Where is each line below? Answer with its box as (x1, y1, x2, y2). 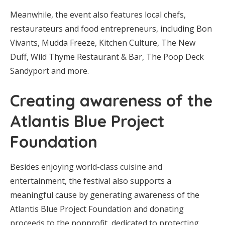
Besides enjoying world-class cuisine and (10, 161, 162, 172)
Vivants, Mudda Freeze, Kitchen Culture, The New (10, 37, 195, 48)
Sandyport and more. (10, 65, 89, 76)
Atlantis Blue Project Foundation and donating (10, 203, 184, 214)
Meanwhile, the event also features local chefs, (10, 9, 186, 20)
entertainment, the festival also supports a (10, 175, 171, 186)
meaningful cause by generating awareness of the (10, 189, 199, 200)
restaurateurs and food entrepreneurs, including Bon (10, 23, 212, 34)
